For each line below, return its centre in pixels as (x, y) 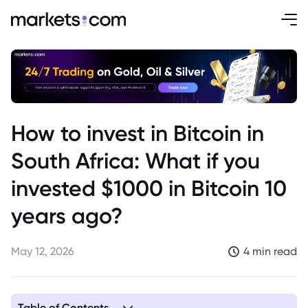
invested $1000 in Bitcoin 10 (149, 188)
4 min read (270, 251)
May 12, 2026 (43, 251)
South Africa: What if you (135, 161)
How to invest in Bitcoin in (137, 133)
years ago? (67, 216)
